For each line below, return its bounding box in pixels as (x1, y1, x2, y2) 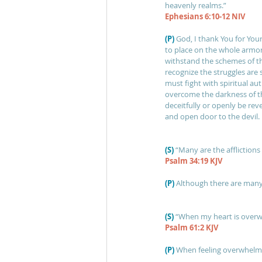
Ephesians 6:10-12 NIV (165, 11, 245, 22)
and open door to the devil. (165, 111, 260, 122)
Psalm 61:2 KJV (165, 222, 218, 233)
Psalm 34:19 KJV (165, 156, 222, 166)
